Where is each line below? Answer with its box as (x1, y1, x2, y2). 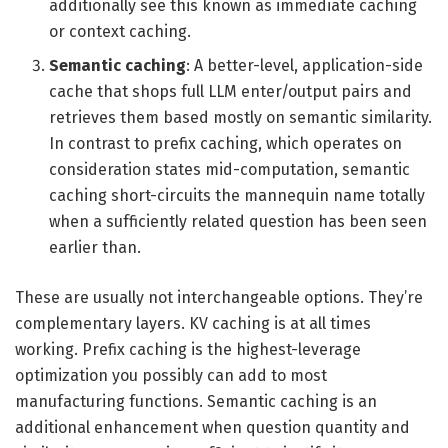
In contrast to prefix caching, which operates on (49, 133, 403, 153)
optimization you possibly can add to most (15, 365, 327, 385)
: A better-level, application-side (186, 55, 424, 75)
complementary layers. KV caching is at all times (15, 313, 371, 333)
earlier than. (49, 237, 142, 257)
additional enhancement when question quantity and (15, 417, 410, 437)
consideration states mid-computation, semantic (49, 159, 411, 179)
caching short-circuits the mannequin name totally (49, 185, 426, 205)
